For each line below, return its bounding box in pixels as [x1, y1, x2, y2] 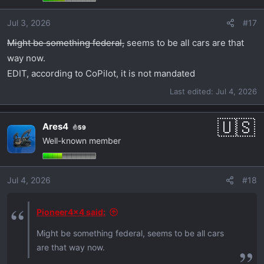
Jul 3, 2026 [7, 18, 51, 28]
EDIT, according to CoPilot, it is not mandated [7, 68, 195, 80]
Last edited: [170, 86, 216, 96]
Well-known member [42, 135, 121, 146]
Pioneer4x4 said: [37, 206, 105, 217]
